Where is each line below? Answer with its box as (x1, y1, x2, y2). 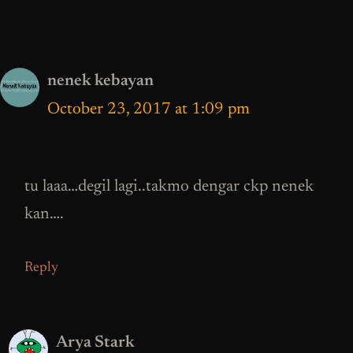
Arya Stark (56, 334, 135, 351)
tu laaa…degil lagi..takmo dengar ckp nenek (24, 179, 314, 196)
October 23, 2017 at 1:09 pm (47, 101, 250, 118)
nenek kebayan (47, 72, 154, 90)
